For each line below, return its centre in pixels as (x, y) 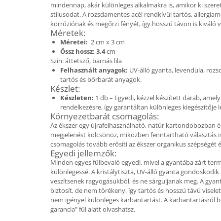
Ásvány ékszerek (35, 198)
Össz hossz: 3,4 (83, 51)
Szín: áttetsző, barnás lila (86, 61)
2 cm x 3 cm (108, 42)
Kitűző (18, 105)
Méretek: (68, 33)
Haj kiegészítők (32, 131)
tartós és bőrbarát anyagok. (101, 79)
